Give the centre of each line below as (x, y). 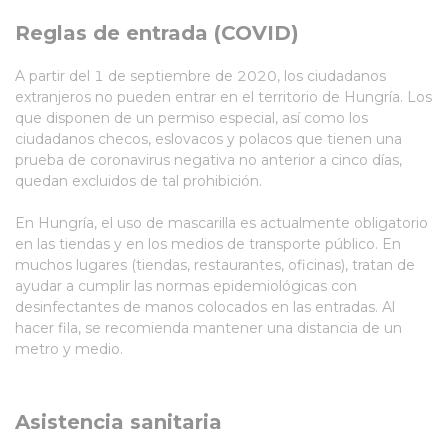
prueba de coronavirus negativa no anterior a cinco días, (208, 160)
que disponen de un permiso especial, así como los (191, 118)
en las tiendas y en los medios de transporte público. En (208, 244)
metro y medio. (71, 349)
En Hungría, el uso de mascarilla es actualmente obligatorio (221, 223)
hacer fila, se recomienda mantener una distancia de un (208, 328)
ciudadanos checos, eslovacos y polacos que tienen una (208, 139)
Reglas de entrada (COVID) (157, 33)
